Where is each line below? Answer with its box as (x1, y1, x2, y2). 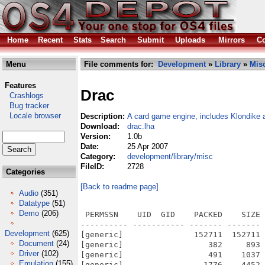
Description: (80, 112, 127, 121)
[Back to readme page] (80, 182, 159, 191)
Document (19, 239, 54, 248)
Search (101, 35, 126, 44)
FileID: (80, 162, 106, 171)
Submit (137, 35, 164, 44)
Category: (80, 152, 118, 161)
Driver (19, 249, 39, 258)
